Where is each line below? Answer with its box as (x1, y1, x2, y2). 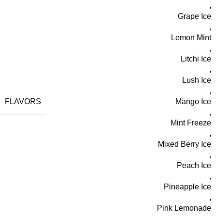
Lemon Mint (171, 33, 211, 42)
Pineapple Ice (164, 183, 211, 191)
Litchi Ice (181, 55, 211, 63)
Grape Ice (178, 12, 211, 21)
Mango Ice (175, 97, 211, 106)
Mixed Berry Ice (158, 140, 211, 149)
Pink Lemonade (157, 204, 211, 213)
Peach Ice (177, 161, 211, 170)
